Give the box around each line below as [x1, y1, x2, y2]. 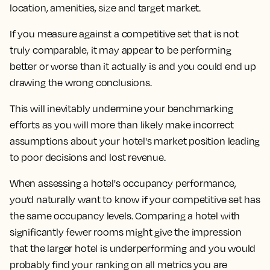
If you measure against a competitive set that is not [10, 28, 239, 40]
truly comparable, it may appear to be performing [10, 44, 231, 56]
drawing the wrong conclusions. [10, 77, 152, 89]
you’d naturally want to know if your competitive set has [10, 193, 260, 206]
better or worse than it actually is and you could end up [10, 60, 256, 72]
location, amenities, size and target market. [10, 2, 201, 14]
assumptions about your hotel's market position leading [10, 135, 260, 147]
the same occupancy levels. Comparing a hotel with [10, 210, 240, 222]
